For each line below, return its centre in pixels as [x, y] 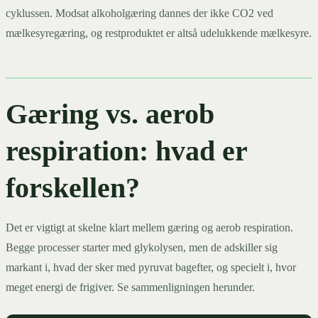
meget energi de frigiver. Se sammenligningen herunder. [130, 287]
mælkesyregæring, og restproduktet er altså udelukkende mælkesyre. [159, 33]
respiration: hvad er [127, 150]
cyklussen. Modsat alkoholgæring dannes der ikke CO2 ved [139, 13]
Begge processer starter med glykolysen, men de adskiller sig [142, 247]
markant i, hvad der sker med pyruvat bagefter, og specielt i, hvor [151, 267]
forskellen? [73, 187]
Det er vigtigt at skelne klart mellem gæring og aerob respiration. [149, 227]
